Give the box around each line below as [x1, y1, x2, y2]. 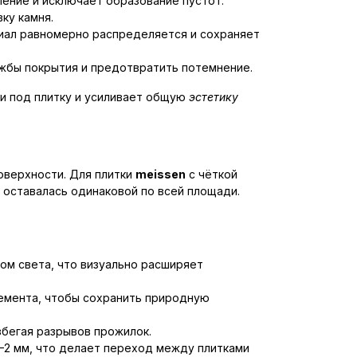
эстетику [189, 89, 238, 104]
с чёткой [186, 167, 237, 181]
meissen [135, 167, 186, 181]
